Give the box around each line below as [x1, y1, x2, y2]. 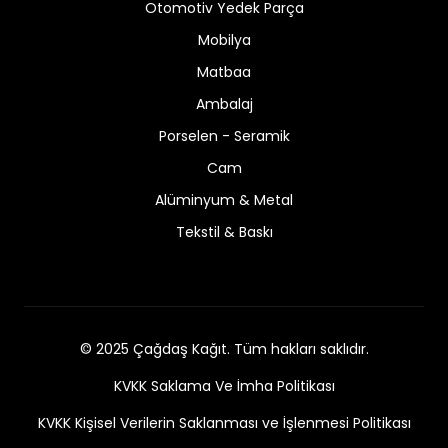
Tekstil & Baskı [175, 221, 273, 242]
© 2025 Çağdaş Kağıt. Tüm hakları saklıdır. [79, 338, 369, 359]
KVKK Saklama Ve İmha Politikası [113, 375, 335, 396]
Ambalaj [195, 93, 253, 114]
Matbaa [197, 61, 251, 82]
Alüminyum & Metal [155, 189, 293, 210]
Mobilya [197, 29, 251, 50]
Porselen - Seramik [158, 125, 290, 146]
